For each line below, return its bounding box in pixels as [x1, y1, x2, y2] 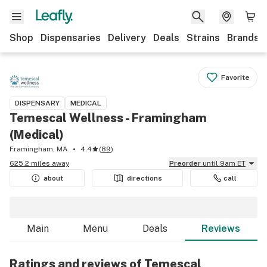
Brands [227, 32, 259, 44]
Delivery [108, 32, 146, 44]
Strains [187, 32, 220, 44]
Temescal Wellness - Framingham [10, 111, 207, 125]
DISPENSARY [15, 99, 60, 107]
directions [127, 174, 162, 182]
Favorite [221, 73, 250, 82]
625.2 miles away [10, 159, 69, 167]
